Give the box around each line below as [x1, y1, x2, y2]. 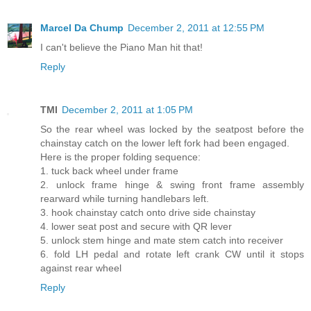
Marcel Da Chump [40, 22, 124, 33]
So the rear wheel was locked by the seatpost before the [40, 123, 304, 135]
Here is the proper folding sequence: [40, 151, 201, 162]
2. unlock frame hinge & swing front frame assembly [40, 178, 304, 190]
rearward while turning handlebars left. [40, 192, 209, 204]
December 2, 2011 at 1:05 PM [62, 103, 193, 115]
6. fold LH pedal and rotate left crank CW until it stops [40, 248, 304, 260]
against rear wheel [40, 262, 121, 274]
